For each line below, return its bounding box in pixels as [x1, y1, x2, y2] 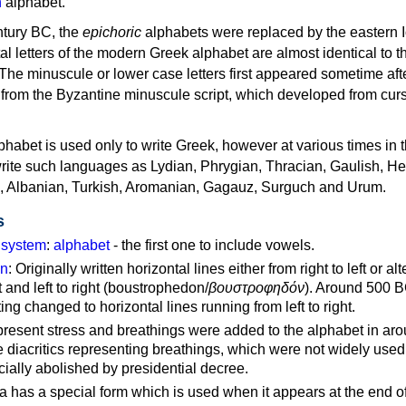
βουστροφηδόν [208, 279, 304, 295]
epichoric [82, 24, 141, 40]
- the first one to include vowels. [110, 237, 314, 253]
